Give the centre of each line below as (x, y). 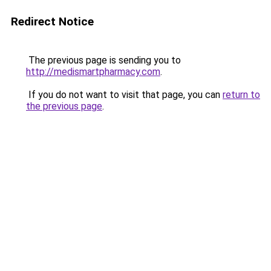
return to (241, 95)
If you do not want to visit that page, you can (124, 95)
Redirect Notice (52, 21)
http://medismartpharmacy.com (93, 72)
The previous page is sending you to (103, 60)
